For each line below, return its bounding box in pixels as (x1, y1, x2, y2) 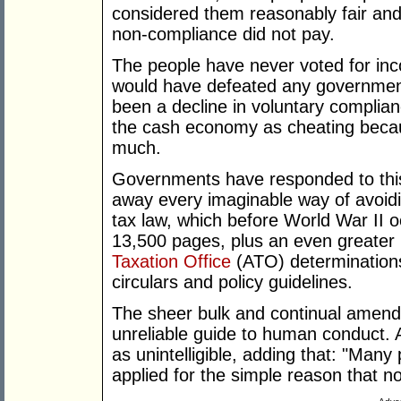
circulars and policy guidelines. (112, 272, 353, 293)
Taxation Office (112, 252, 231, 272)
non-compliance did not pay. (112, 24, 335, 45)
